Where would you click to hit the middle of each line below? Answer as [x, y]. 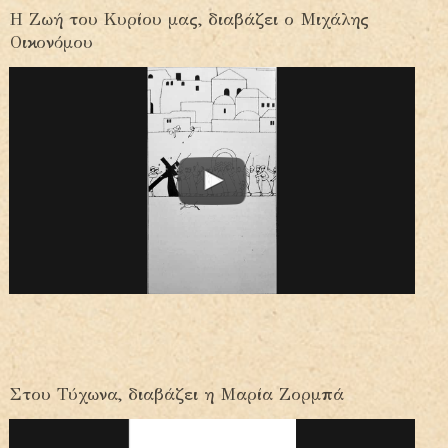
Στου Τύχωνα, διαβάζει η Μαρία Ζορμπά [177, 395]
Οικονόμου [51, 43]
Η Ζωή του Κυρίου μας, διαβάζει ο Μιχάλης [189, 20]
